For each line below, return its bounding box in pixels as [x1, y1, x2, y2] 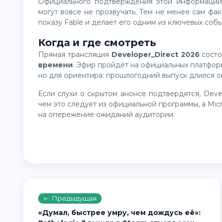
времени [38, 60, 73, 69]
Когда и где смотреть [38, 37, 156, 49]
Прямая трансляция [44, 50, 111, 59]
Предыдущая [52, 194, 97, 202]
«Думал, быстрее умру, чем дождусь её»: [38, 208, 201, 217]
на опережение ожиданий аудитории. [38, 110, 175, 119]
